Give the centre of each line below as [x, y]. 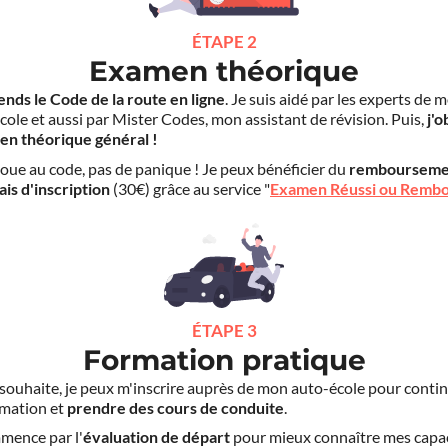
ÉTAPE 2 [224, 42]
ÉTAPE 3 [224, 330]
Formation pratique [224, 359]
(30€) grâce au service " [190, 188]
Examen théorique [224, 71]
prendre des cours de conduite [175, 407]
